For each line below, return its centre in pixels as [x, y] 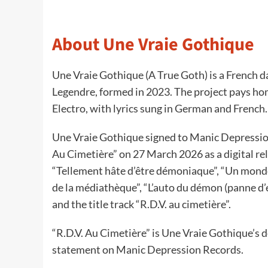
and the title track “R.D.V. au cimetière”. [141, 204]
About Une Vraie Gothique [153, 45]
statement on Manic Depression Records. [148, 250]
